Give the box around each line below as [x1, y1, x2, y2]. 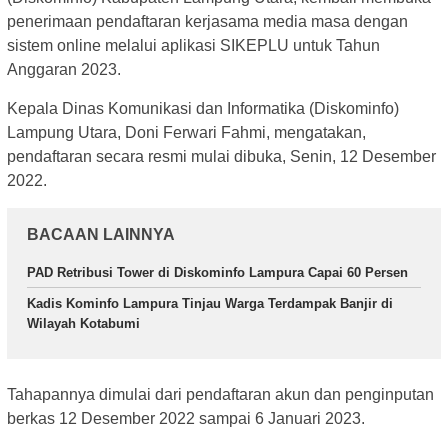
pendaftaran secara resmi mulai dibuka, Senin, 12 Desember [7, 147, 436, 165]
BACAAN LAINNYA [27, 225, 175, 243]
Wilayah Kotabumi [27, 315, 140, 331]
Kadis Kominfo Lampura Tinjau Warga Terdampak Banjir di [27, 295, 393, 311]
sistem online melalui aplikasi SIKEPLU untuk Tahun [7, 36, 380, 54]
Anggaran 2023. [7, 60, 121, 78]
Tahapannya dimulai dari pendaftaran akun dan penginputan [7, 386, 434, 404]
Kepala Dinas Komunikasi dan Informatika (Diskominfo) [7, 99, 399, 117]
